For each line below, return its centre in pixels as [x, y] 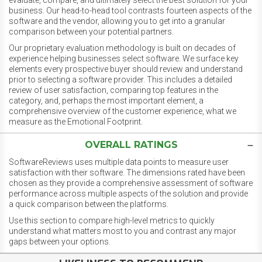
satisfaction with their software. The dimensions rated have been [127, 173]
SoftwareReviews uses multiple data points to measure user [119, 162]
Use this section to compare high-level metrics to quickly [112, 221]
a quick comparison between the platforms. [89, 204]
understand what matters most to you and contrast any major [123, 231]
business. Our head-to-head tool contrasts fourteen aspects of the [130, 11]
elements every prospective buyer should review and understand [126, 69]
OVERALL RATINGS [131, 145]
